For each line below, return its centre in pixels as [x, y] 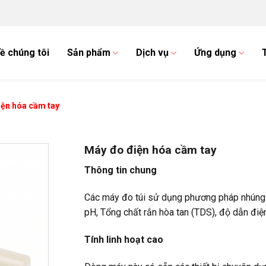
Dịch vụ [153, 53]
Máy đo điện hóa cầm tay [151, 150]
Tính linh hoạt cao [124, 239]
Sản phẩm [88, 53]
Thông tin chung [121, 170]
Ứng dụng [216, 53]
